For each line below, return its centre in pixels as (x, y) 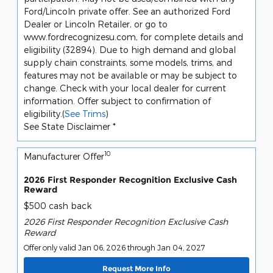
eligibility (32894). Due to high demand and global (130, 49)
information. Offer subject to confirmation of (117, 101)
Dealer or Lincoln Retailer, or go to (96, 24)
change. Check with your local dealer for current (125, 88)
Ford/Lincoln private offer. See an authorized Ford (127, 11)
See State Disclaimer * (70, 126)
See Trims (85, 113)
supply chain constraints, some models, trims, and (128, 62)
